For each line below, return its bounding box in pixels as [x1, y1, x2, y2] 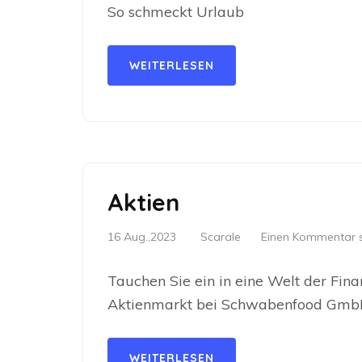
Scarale [200, 229, 241, 244]
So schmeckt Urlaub [107, 2, 244, 21]
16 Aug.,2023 [107, 229, 176, 244]
